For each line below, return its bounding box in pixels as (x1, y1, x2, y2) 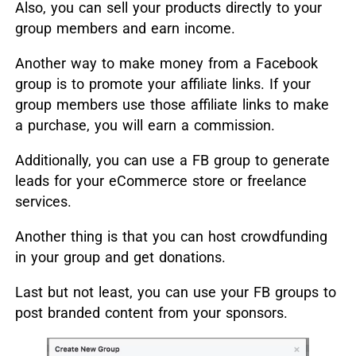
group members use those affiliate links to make (14, 96, 329, 114)
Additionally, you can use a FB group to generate (14, 152, 330, 169)
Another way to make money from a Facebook (14, 55, 318, 72)
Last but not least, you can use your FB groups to (14, 284, 336, 301)
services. (14, 193, 72, 211)
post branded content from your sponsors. (14, 304, 288, 322)
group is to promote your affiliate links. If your (14, 75, 311, 93)
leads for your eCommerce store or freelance (14, 172, 307, 190)
